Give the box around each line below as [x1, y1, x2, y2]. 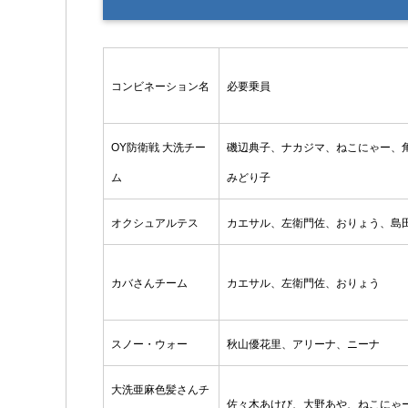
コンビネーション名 [111, 80, 209, 94]
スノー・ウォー [111, 338, 188, 352]
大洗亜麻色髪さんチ [111, 383, 209, 397]
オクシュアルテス [111, 217, 199, 230]
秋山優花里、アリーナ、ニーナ [227, 338, 380, 352]
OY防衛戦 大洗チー [111, 141, 206, 155]
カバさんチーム [111, 277, 188, 291]
